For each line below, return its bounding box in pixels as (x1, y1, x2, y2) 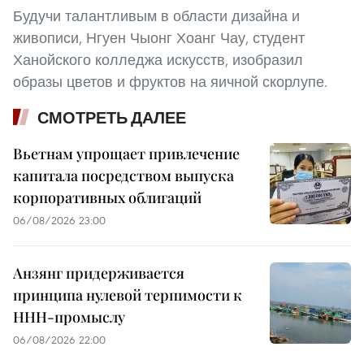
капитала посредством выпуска (13, 165, 234, 185)
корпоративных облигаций (13, 187, 201, 207)
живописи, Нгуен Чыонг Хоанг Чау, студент (13, 28, 305, 47)
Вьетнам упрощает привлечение (13, 143, 240, 163)
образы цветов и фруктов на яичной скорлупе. (13, 71, 327, 91)
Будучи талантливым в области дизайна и (13, 6, 300, 25)
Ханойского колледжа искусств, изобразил (13, 50, 303, 69)
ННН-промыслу (13, 306, 125, 327)
